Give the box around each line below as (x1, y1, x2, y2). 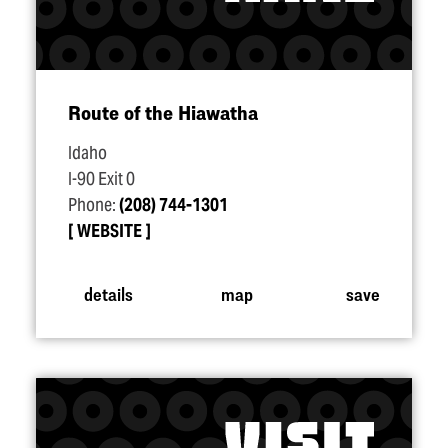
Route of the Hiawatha (68, 101, 258, 124)
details (83, 282, 133, 304)
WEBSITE (77, 220, 142, 242)
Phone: (68, 194, 119, 216)
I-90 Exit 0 (68, 168, 135, 190)
